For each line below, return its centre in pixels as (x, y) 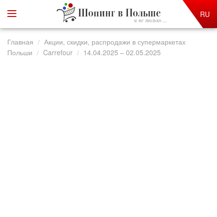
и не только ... (150, 21)
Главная (20, 42)
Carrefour (58, 52)
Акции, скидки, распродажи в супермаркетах (115, 42)
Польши (20, 52)
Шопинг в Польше (119, 14)
